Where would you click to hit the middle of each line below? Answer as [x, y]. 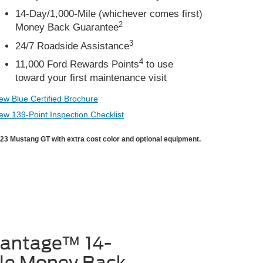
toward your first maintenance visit [91, 78]
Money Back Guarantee [67, 28]
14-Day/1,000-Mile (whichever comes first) [109, 14]
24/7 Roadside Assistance [72, 46]
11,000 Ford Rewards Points [77, 65]
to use [158, 65]
